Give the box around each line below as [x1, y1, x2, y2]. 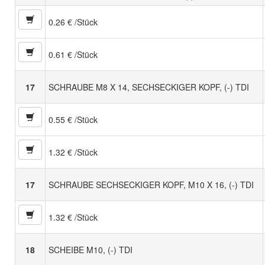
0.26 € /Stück [49, 16, 98, 28]
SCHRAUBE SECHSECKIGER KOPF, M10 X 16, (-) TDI [49, 179, 254, 191]
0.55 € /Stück [49, 114, 98, 126]
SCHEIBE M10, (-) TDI [49, 244, 132, 256]
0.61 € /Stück [49, 49, 98, 61]
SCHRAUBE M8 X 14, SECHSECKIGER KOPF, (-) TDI [49, 81, 249, 93]
